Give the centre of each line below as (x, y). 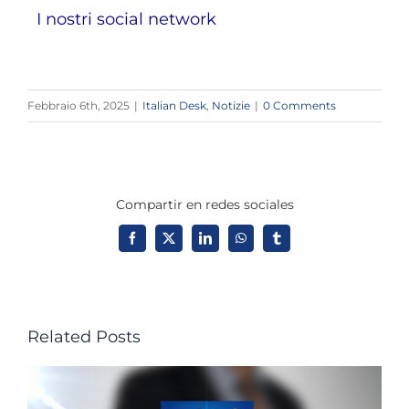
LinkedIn (228, 243)
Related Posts (84, 337)
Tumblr (295, 243)
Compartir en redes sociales (204, 205)
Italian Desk (174, 106)
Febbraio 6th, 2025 (79, 106)
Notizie (231, 106)
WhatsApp (267, 243)
